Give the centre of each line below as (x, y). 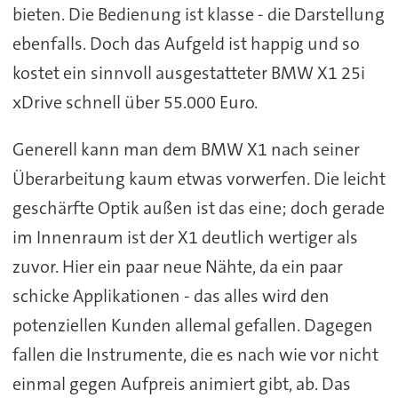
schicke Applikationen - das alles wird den (171, 295)
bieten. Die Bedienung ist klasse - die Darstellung (198, 14)
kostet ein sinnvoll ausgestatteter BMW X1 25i (188, 72)
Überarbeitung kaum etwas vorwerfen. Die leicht (199, 178)
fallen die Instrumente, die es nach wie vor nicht (195, 354)
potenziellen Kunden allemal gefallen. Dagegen (192, 325)
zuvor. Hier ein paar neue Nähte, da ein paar (177, 266)
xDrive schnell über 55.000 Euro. (135, 102)
